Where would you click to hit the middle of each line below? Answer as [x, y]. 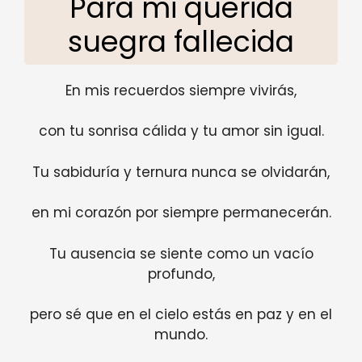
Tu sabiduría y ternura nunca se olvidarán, [181, 172]
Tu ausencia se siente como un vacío [181, 253]
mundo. [181, 335]
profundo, [181, 274]
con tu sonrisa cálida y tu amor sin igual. [181, 131]
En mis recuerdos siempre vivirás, [181, 90]
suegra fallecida [181, 41]
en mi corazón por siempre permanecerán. [181, 213]
